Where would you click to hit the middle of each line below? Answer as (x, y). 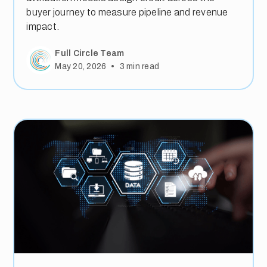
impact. (43, 27)
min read (142, 66)
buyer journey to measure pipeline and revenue (127, 12)
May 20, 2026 (81, 66)
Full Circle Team (90, 53)
